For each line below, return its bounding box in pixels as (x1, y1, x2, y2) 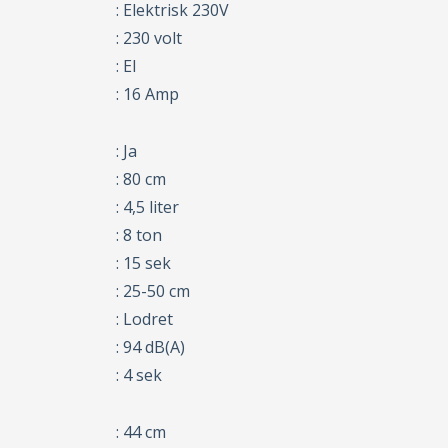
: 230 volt (116, 27, 183, 50)
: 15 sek (116, 252, 172, 275)
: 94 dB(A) (116, 336, 186, 359)
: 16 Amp (116, 83, 180, 106)
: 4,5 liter (116, 196, 180, 219)
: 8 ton (116, 224, 163, 247)
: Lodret (116, 308, 174, 331)
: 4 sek (116, 364, 163, 387)
